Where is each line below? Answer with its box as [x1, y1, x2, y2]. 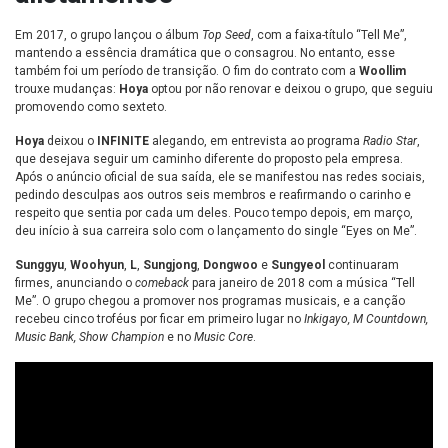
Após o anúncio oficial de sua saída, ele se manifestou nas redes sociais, [15, 170, 425, 185]
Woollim [359, 64, 406, 79]
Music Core [194, 330, 253, 345]
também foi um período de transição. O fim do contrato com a [15, 64, 359, 79]
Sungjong [140, 258, 197, 273]
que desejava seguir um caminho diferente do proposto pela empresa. [15, 152, 403, 167]
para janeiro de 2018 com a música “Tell [189, 276, 415, 291]
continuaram [328, 258, 399, 273]
